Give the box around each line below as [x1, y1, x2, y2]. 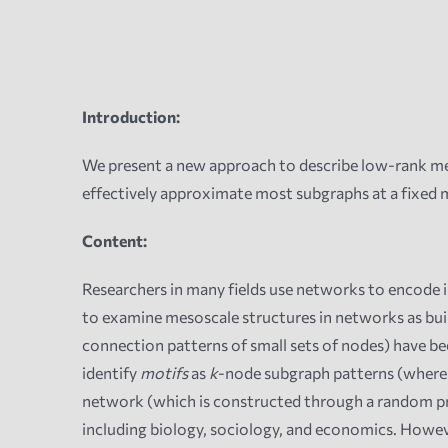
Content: [81, 231, 147, 251]
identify [81, 363, 140, 383]
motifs [139, 363, 188, 383]
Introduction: [81, 107, 183, 127]
